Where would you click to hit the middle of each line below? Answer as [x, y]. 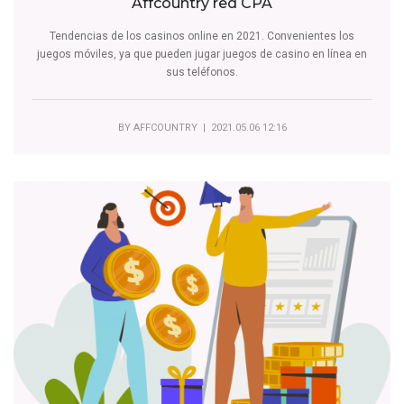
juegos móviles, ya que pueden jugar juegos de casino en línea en [202, 55]
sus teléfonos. [202, 73]
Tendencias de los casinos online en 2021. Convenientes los [202, 37]
